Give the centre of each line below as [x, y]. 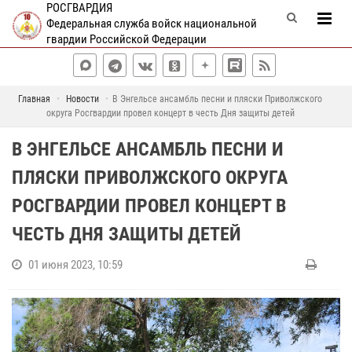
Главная [34, 99]
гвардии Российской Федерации [126, 39]
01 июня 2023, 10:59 [75, 265]
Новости [82, 99]
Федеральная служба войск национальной [151, 24]
